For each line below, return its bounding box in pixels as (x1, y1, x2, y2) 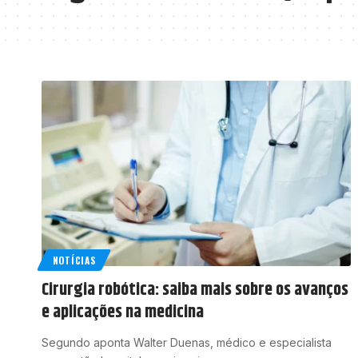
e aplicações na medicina (42, 298, 204, 326)
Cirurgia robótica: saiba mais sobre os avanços (42, 276, 348, 304)
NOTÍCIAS (52, 253, 96, 267)
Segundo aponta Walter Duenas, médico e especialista (42, 335, 332, 349)
